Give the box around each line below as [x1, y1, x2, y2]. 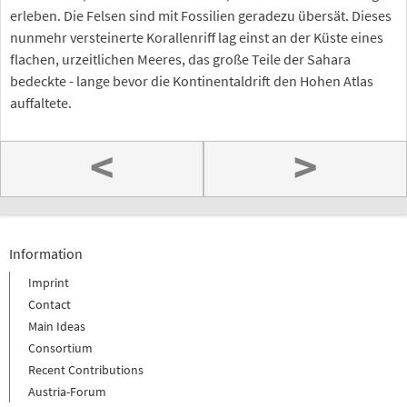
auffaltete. [10, 94, 72, 112]
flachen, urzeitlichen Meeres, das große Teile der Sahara [10, 50, 351, 68]
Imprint [28, 273, 69, 291]
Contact [28, 295, 71, 313]
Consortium [28, 339, 93, 356]
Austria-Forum [28, 382, 106, 400]
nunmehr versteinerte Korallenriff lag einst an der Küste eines [10, 28, 383, 46]
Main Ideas [28, 317, 85, 334]
